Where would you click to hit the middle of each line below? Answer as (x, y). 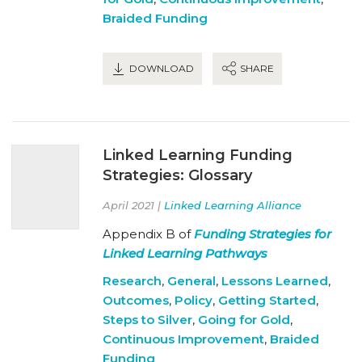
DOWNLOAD (160, 68)
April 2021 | (133, 205)
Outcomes (136, 300)
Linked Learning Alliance (233, 205)
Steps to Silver (147, 319)
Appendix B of (148, 234)
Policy (194, 300)
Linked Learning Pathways (185, 253)
